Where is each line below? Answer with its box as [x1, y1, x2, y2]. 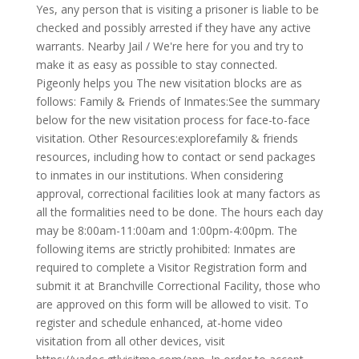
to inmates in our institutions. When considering [35, 167, 283, 183]
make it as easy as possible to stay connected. [35, 57, 277, 72]
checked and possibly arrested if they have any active [35, 20, 311, 35]
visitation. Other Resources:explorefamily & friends [35, 131, 298, 146]
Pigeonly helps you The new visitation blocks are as [35, 75, 302, 91]
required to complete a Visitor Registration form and [35, 260, 307, 275]
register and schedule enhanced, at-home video [35, 315, 283, 330]
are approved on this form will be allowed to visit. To [35, 296, 309, 312]
